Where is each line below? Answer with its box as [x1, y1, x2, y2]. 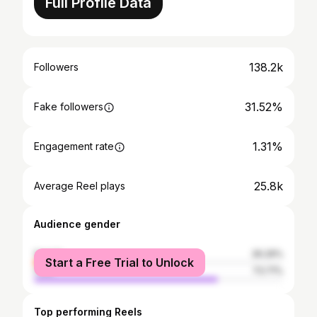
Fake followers [34, 100, 103, 113]
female [34, 248, 64, 259]
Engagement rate [34, 140, 114, 152]
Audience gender [34, 218, 120, 230]
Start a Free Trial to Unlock [45, 255, 194, 270]
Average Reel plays [34, 180, 125, 192]
